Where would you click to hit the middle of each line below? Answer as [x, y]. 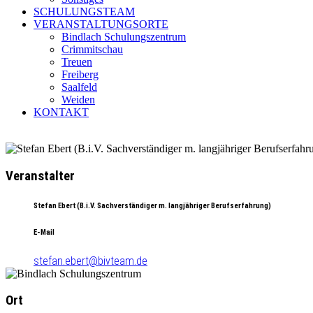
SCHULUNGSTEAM [84, 12]
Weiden [78, 100]
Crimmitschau [92, 49]
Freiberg [80, 74]
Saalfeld [79, 87]
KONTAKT [61, 112]
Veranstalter [40, 176]
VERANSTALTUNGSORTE [101, 24]
